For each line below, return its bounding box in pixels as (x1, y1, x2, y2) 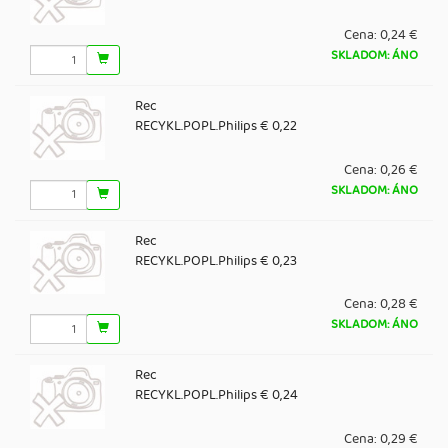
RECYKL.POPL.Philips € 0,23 (134, 249, 297, 272)
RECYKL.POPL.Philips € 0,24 (134, 384, 298, 407)
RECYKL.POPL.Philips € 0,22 (134, 115, 297, 138)
